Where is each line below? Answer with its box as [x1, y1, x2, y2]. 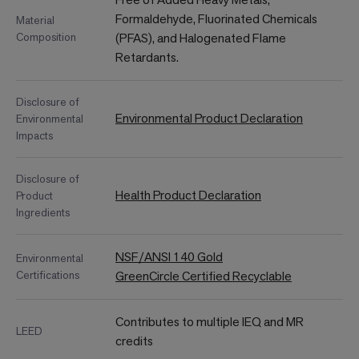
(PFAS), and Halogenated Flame [115, 30, 286, 47]
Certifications [16, 268, 79, 283]
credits [115, 333, 153, 350]
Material [16, 13, 54, 28]
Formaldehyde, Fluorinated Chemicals [115, 10, 317, 28]
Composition [16, 30, 76, 45]
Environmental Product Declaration [115, 110, 303, 127]
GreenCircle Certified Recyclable [115, 268, 292, 285]
